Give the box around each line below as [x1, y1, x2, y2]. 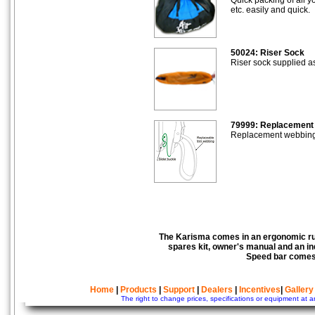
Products [120, 284, 157, 295]
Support [163, 284, 195, 295]
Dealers [201, 284, 233, 295]
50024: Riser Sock [231, 47, 304, 58]
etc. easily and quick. [231, 4, 310, 15]
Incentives [239, 284, 281, 295]
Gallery [285, 284, 314, 295]
